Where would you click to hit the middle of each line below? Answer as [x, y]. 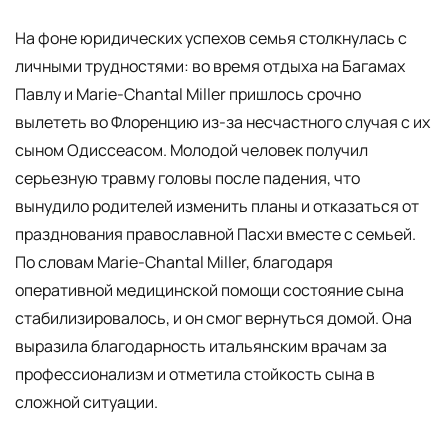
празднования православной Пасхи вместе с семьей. [215, 233]
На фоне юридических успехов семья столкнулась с [211, 37]
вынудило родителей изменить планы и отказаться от [217, 205]
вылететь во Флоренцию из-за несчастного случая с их [222, 121]
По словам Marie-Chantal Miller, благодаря [174, 261]
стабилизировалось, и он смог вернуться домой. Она [213, 317]
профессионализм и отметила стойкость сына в [195, 373]
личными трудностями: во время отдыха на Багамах [210, 65]
